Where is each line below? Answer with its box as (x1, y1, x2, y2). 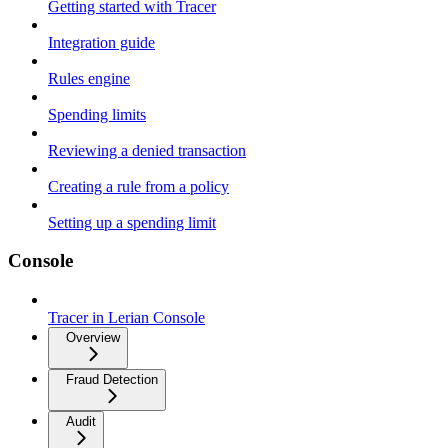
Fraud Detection (66, 372, 158, 388)
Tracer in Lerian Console (48, 309, 205, 327)
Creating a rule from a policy (48, 177, 229, 195)
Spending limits (48, 105, 146, 123)
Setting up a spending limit (48, 213, 216, 231)
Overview (66, 330, 120, 346)
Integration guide (48, 33, 155, 51)
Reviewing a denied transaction (48, 141, 246, 159)
